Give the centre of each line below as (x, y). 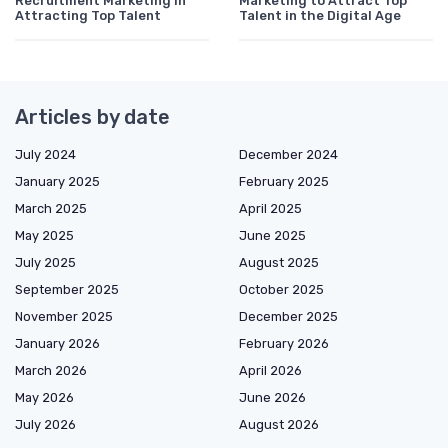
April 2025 (270, 209)
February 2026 (284, 344)
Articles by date (92, 117)
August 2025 (279, 263)
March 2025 (51, 209)
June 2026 (272, 398)
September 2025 (67, 290)
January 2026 (57, 344)
